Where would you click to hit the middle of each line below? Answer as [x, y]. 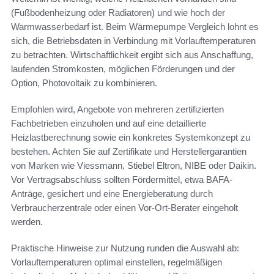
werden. [27, 222]
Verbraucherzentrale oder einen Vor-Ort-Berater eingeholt [124, 208]
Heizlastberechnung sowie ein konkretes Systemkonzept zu [131, 138]
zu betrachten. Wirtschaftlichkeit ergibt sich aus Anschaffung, [132, 55]
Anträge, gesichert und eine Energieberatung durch [112, 194]
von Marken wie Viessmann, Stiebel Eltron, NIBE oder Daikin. [134, 166]
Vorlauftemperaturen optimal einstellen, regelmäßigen [117, 262]
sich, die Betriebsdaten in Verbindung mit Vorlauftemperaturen [133, 41]
